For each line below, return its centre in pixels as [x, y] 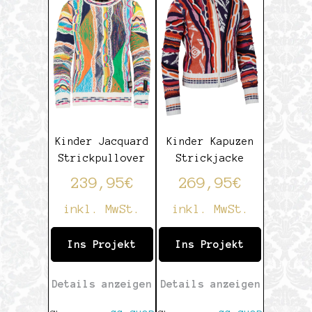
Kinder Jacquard [102, 141]
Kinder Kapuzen [210, 141]
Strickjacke [210, 158]
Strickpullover [102, 158]
